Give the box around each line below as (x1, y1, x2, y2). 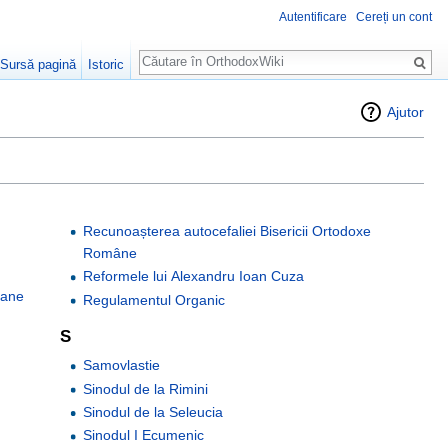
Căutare (138, 40, 213, 63)
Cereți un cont (356, 10, 432, 25)
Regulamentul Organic (82, 291, 225, 308)
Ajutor (387, 104, 424, 120)
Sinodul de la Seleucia (82, 404, 223, 421)
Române (82, 244, 137, 261)
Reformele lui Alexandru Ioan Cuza (82, 268, 304, 285)
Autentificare (279, 10, 347, 25)
